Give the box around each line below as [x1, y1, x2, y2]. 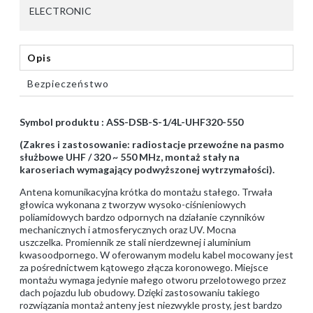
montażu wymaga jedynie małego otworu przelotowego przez [20, 274, 286, 286]
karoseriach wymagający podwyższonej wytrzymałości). [20, 163, 275, 176]
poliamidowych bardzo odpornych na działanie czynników [20, 211, 265, 224]
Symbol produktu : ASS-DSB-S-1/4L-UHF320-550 [20, 116, 243, 129]
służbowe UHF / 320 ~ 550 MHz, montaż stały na [20, 151, 240, 163]
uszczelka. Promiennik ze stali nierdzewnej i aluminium [20, 236, 251, 249]
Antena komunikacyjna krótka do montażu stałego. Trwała [20, 186, 272, 198]
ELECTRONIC [29, 5, 92, 17]
